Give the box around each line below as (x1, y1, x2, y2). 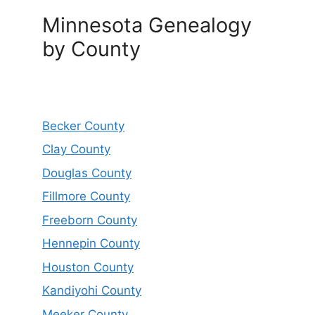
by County (42, 36, 141, 61)
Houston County (42, 259, 134, 274)
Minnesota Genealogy (42, 12, 252, 37)
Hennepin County (42, 236, 140, 251)
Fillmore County (42, 189, 130, 204)
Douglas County (42, 165, 131, 180)
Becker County (42, 118, 124, 133)
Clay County (42, 142, 110, 157)
